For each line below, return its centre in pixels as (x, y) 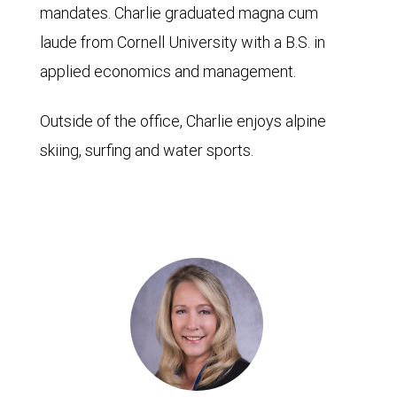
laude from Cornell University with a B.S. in (183, 42)
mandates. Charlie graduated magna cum (179, 13)
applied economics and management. (168, 71)
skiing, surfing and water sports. (147, 150)
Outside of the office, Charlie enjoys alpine (183, 121)
